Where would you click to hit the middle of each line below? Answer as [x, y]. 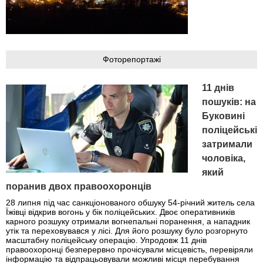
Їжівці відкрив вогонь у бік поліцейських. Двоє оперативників [120, 212]
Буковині [223, 116]
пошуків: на [229, 102]
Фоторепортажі [131, 59]
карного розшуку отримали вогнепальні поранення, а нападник [128, 222]
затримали [227, 144]
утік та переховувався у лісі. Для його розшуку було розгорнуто [127, 231]
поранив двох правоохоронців [79, 186]
